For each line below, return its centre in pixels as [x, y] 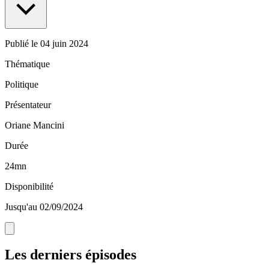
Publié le [23, 44]
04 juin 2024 [64, 44]
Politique [22, 85]
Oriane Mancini [35, 125]
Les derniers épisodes [71, 255]
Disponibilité [29, 187]
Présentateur [28, 105]
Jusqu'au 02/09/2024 [44, 207]
